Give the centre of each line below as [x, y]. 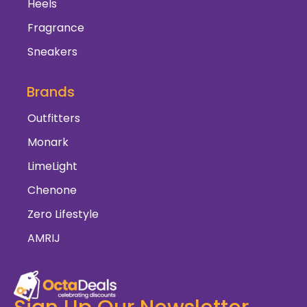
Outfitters [54, 119]
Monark [48, 143]
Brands [51, 92]
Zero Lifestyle [63, 214]
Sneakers [52, 52]
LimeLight [52, 167]
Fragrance [56, 28]
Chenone [52, 191]
